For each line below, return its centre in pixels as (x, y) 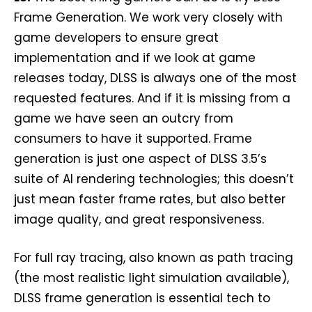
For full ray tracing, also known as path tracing (154, 258)
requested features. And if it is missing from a (152, 98)
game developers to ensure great (116, 38)
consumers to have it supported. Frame (133, 139)
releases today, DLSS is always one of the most (155, 78)
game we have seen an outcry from (124, 118)
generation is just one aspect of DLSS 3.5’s (140, 159)
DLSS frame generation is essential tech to (142, 298)
